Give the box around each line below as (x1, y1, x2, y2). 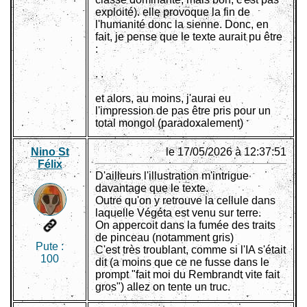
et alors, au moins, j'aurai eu (95, 93, 231, 105)
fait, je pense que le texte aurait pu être (95, 31, 282, 43)
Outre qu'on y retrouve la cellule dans (95, 195, 275, 207)
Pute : (36, 241, 64, 253)
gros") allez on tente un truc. (95, 281, 230, 293)
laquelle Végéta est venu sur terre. (95, 207, 261, 219)
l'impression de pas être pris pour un (95, 105, 271, 117)
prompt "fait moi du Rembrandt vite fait (95, 269, 280, 281)
